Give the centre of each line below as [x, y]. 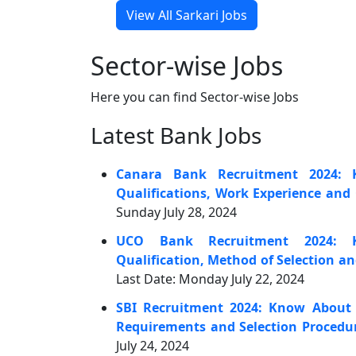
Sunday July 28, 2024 [176, 212]
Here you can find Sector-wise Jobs [195, 97]
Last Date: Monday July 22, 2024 [210, 279]
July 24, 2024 [153, 346]
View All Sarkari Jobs [187, 15]
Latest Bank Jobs [176, 135]
